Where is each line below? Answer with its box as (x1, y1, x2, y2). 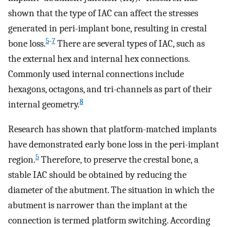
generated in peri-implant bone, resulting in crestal (8, 23, 207, 34)
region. (8, 154, 35, 165)
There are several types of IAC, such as (55, 38, 205, 50)
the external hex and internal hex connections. (8, 53, 190, 65)
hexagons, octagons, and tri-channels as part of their (8, 84, 212, 95)
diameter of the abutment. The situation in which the (8, 184, 214, 196)
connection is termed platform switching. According (8, 214, 210, 226)
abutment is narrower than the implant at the (8, 199, 187, 211)
